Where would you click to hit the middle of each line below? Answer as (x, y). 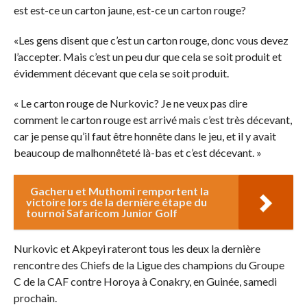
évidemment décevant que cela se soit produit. (121, 73)
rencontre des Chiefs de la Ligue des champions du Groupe (149, 265)
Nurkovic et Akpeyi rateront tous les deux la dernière (137, 248)
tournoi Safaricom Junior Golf (101, 212)
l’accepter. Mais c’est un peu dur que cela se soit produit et (147, 56)
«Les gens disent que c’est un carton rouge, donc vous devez (151, 40)
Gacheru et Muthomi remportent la (119, 191)
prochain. (35, 297)
